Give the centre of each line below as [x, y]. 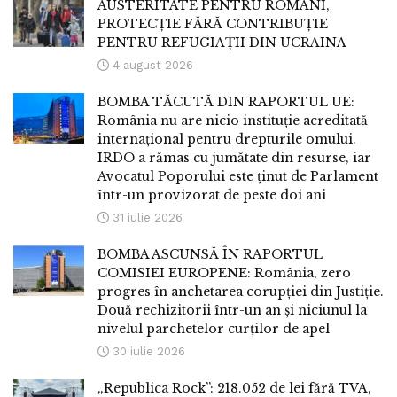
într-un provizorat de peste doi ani [212, 195]
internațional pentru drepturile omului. [227, 140]
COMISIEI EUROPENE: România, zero [224, 273]
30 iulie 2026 [147, 352]
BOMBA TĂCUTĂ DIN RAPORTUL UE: [226, 102]
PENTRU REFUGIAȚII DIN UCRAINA [222, 43]
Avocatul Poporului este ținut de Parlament [238, 177]
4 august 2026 [151, 66]
